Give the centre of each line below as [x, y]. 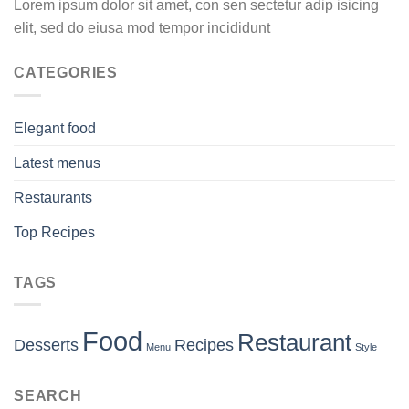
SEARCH [48, 396]
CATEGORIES [66, 73]
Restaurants [53, 197]
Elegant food [55, 128]
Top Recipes [54, 232]
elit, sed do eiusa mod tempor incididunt [142, 28]
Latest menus [57, 163]
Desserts [46, 346]
